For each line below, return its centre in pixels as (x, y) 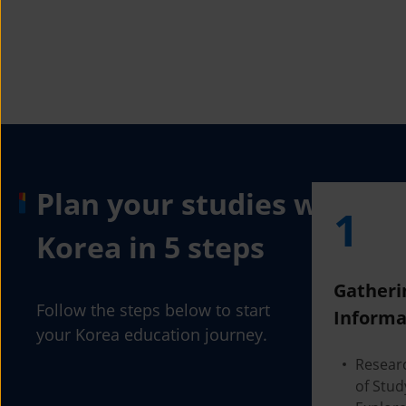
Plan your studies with (198, 203)
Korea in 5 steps (150, 247)
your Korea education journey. (152, 334)
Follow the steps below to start (153, 310)
